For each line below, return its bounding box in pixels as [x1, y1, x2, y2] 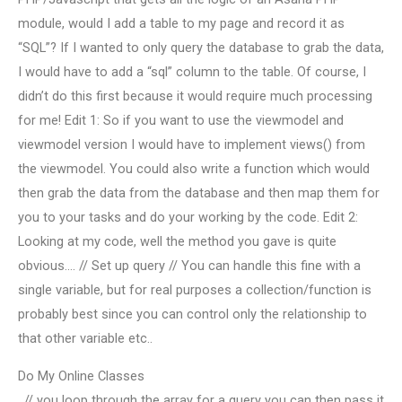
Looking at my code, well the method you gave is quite [18, 233, 336, 250]
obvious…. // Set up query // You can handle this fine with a [18, 258, 361, 275]
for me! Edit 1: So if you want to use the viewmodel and [18, 112, 344, 129]
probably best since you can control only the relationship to [18, 306, 367, 323]
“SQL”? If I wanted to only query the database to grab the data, [18, 39, 384, 57]
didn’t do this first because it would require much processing [18, 88, 372, 105]
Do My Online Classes [18, 367, 144, 384]
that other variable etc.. [18, 330, 153, 347]
